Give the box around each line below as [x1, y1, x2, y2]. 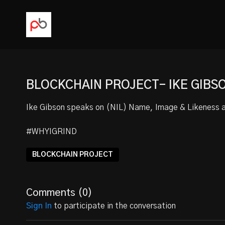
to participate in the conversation [52, 202, 176, 210]
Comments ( [26, 188, 82, 198]
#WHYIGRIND [26, 128, 77, 136]
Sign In [26, 202, 52, 210]
